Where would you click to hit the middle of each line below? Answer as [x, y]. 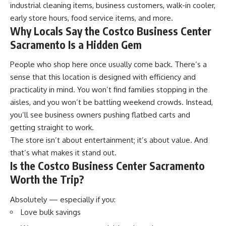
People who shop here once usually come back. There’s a [108, 65]
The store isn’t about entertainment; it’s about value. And [109, 140]
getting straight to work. [52, 128]
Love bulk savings [51, 212]
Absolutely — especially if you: [63, 199]
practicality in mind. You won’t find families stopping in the [109, 90]
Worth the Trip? [47, 180]
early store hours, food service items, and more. [92, 18]
